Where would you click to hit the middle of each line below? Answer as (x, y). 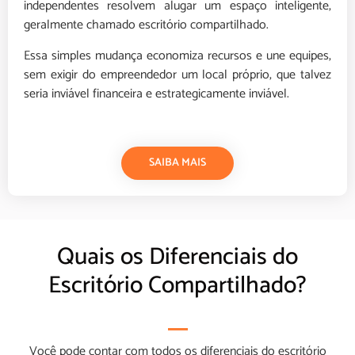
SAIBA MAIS (177, 163)
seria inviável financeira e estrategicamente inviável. (157, 94)
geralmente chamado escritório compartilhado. (146, 25)
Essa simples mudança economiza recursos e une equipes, (177, 55)
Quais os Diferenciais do (177, 258)
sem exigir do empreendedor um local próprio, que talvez (177, 74)
